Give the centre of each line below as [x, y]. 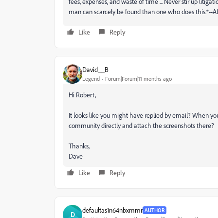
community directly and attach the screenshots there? [141, 125]
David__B [95, 70]
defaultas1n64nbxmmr [112, 210]
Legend [91, 79]
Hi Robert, [82, 94]
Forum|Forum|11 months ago [138, 79]
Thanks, [79, 145]
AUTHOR [154, 210]
